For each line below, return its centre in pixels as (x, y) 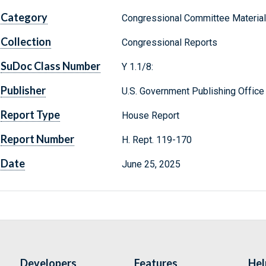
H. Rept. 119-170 (158, 140)
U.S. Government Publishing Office (193, 91)
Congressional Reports (169, 43)
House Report (150, 116)
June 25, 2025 (151, 164)
